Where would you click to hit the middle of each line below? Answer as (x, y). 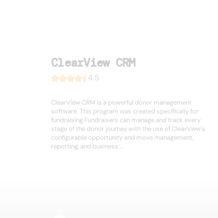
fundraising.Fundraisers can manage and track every (126, 120)
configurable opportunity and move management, (122, 138)
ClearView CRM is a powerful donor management (121, 103)
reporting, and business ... (88, 146)
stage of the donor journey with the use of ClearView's (128, 129)
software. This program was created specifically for (125, 111)
